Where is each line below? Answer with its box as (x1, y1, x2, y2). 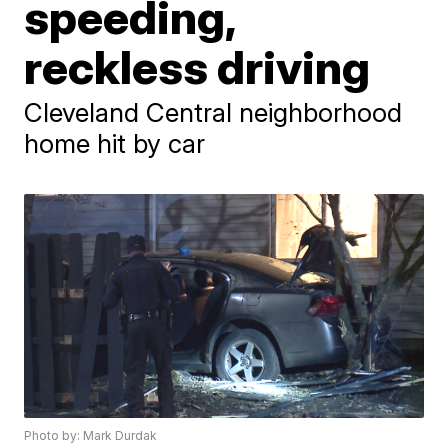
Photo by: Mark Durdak (24, 428, 158, 444)
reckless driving (24, 39, 371, 95)
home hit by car (24, 128, 206, 159)
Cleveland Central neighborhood (24, 97, 403, 128)
